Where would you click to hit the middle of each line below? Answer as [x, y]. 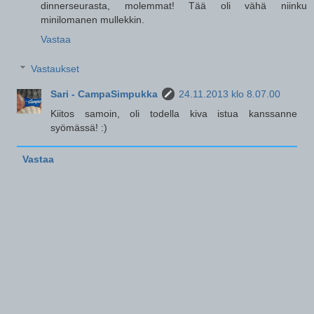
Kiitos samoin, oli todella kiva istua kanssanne [174, 113]
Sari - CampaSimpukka [104, 94]
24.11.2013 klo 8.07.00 [230, 94]
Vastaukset [55, 68]
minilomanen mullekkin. [93, 20]
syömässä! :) [79, 127]
